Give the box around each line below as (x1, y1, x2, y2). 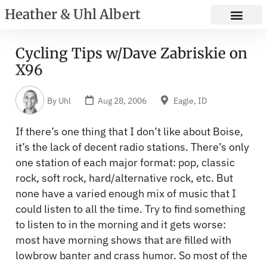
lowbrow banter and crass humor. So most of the (15, 249, 247, 262)
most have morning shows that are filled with (15, 233, 231, 247)
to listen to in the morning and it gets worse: (15, 218, 226, 231)
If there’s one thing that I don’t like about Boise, (15, 125, 243, 138)
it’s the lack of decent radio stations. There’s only (15, 140, 249, 154)
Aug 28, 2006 (98, 94, 147, 106)
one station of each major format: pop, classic (15, 156, 235, 169)
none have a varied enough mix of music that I (15, 187, 236, 200)
